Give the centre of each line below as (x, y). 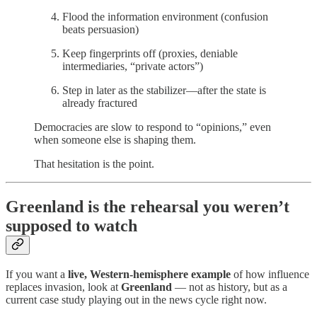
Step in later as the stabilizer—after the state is (164, 90)
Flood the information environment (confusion (165, 16)
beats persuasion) (100, 29)
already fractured (100, 103)
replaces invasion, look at (63, 287)
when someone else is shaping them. (115, 139)
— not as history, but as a (230, 287)
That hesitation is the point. (94, 163)
